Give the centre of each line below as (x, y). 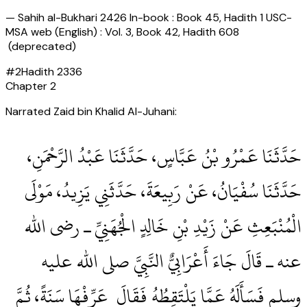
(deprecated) (41, 47)
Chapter (28, 86)
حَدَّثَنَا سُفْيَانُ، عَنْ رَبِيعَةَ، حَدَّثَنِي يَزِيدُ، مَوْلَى (163, 192)
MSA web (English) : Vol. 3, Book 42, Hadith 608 (122, 32)
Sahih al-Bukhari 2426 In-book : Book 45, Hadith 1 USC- (155, 18)
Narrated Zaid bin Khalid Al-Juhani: (91, 112)
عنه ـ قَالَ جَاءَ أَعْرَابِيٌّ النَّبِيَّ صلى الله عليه (171, 262)
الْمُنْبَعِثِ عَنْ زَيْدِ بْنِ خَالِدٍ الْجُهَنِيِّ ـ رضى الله (163, 227)
